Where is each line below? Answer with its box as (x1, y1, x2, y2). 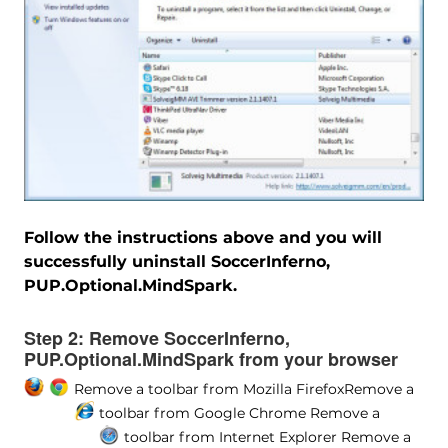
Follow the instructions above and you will (23, 227, 382, 247)
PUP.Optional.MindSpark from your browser (23, 345, 398, 372)
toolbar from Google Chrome (98, 403, 306, 422)
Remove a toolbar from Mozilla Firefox (73, 379, 344, 398)
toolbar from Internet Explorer (123, 427, 337, 446)
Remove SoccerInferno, (83, 324, 290, 351)
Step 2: (23, 324, 84, 351)
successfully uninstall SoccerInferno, (23, 251, 330, 271)
